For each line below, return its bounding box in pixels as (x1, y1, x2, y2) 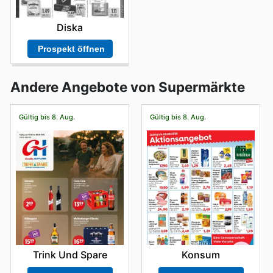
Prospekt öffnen (37, 43, 105, 54)
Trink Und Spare (32, 249, 107, 261)
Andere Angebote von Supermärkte (10, 79, 245, 96)
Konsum (182, 249, 220, 261)
